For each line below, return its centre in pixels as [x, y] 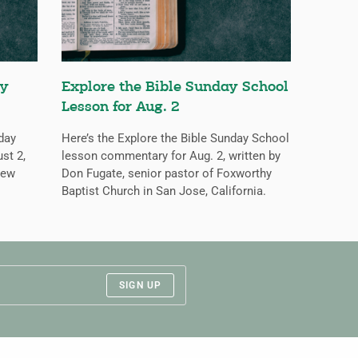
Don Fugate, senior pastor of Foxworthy [166, 174]
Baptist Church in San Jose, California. [163, 191]
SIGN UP [141, 286]
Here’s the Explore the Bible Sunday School [175, 139]
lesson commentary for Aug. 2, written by [171, 156]
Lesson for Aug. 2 [120, 108]
